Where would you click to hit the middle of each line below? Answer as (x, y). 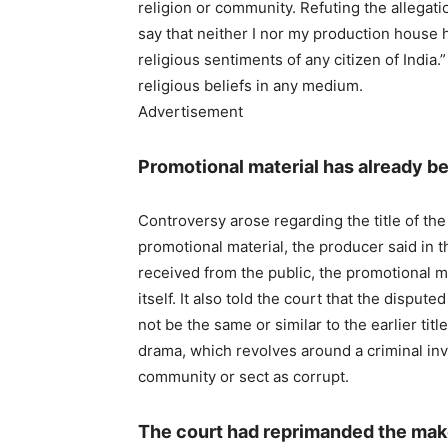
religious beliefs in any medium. (250, 85)
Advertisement (190, 111)
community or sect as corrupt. (243, 376)
